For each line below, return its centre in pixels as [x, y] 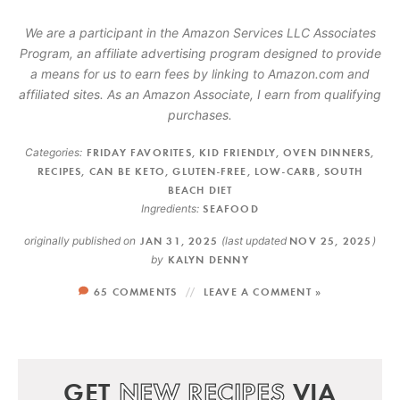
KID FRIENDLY [237, 152]
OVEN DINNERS [327, 152]
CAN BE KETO [127, 171]
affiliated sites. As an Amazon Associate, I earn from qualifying [200, 94]
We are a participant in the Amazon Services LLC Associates [200, 32]
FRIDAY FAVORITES [139, 152]
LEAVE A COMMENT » [262, 291]
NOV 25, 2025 [331, 240]
